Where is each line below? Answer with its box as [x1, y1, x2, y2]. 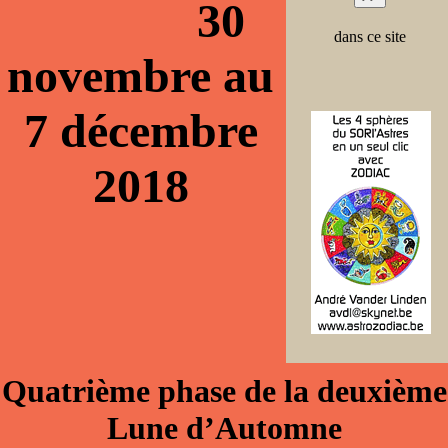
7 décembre [23, 104, 258, 157]
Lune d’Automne [106, 410, 342, 446]
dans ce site [333, 28, 406, 45]
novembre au [7, 49, 274, 102]
